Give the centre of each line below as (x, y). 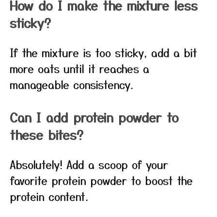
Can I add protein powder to (94, 117)
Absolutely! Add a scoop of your (89, 164)
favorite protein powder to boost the (101, 180)
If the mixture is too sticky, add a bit (103, 52)
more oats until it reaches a (79, 68)
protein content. (49, 196)
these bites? (46, 134)
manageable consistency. (71, 84)
